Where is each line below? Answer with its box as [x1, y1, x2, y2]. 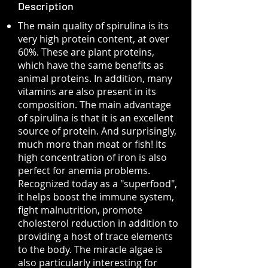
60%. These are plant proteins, [18, 45, 154, 59]
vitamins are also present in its [18, 85, 156, 98]
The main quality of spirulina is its [18, 19, 169, 32]
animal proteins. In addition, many [18, 72, 172, 85]
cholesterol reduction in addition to [18, 217, 178, 230]
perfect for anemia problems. [18, 164, 150, 177]
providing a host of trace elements [18, 230, 173, 243]
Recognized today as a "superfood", [18, 177, 177, 190]
